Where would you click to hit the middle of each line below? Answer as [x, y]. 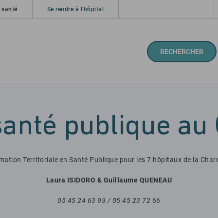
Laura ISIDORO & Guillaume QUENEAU [109, 180]
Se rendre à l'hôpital [75, 9]
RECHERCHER [182, 51]
